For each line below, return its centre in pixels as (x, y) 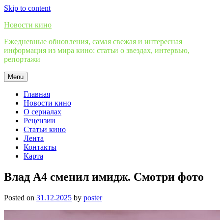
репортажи (22, 59)
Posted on (20, 197)
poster (93, 197)
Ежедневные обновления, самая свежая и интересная (93, 41)
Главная (37, 94)
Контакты (40, 147)
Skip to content (27, 8)
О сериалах (42, 112)
